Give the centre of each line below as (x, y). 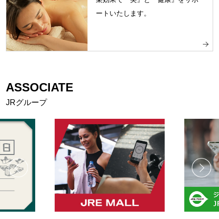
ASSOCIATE (40, 87)
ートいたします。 (123, 13)
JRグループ (26, 102)
